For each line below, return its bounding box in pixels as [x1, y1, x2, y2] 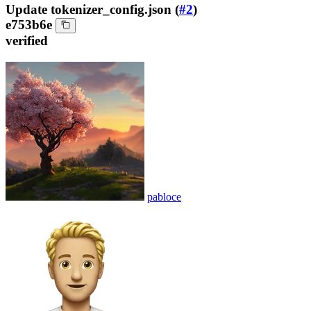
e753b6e [6, 17, 52, 32]
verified [6, 33, 48, 48]
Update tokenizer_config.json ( [6, 1, 179, 17]
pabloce [147, 190, 181, 203]
